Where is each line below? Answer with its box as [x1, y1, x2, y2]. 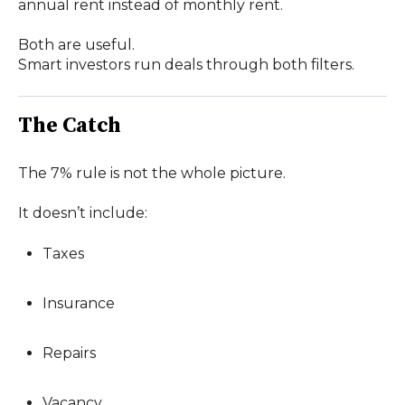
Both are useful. [18, 36, 135, 54]
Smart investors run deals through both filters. [18, 56, 354, 74]
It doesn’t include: [18, 204, 147, 222]
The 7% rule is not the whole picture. [18, 165, 286, 183]
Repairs [42, 344, 97, 363]
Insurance [42, 295, 116, 313]
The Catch [18, 111, 121, 139]
